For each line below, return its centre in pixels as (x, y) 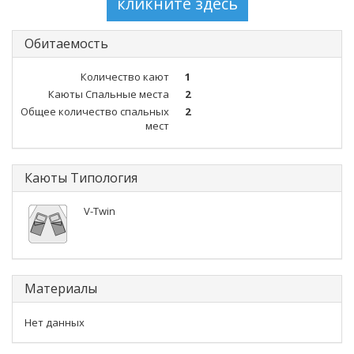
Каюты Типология (81, 178)
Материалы (61, 288)
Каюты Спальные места (109, 94)
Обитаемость (66, 43)
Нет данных (55, 322)
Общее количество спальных (95, 111)
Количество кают (125, 77)
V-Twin (100, 211)
